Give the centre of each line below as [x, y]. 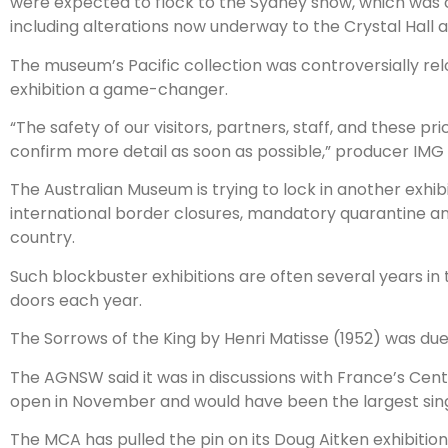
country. [42, 238]
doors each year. [76, 300]
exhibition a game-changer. [119, 89]
